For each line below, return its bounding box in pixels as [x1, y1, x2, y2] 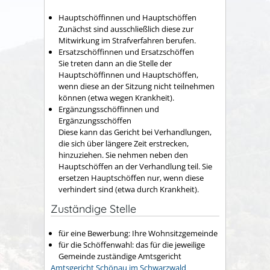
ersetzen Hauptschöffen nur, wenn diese [58, 172, 204, 183]
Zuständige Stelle [51, 201, 136, 216]
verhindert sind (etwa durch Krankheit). [58, 183, 199, 195]
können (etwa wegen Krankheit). [58, 92, 174, 103]
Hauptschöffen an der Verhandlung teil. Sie [58, 160, 212, 172]
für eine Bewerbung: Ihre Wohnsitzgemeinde [58, 228, 218, 239]
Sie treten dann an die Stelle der [58, 57, 172, 69]
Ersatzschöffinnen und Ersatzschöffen [58, 46, 194, 57]
